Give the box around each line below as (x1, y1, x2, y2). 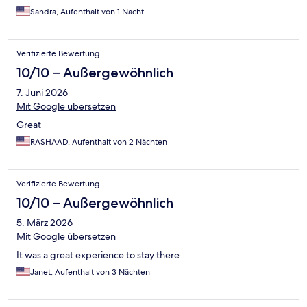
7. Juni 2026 (16, 86, 68, 99)
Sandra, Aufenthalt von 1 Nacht (30, 6, 144, 18)
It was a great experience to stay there (16, 249, 180, 262)
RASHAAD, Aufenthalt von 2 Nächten (30, 136, 167, 148)
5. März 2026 (16, 217, 73, 230)
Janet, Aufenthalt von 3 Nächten (30, 267, 150, 278)
